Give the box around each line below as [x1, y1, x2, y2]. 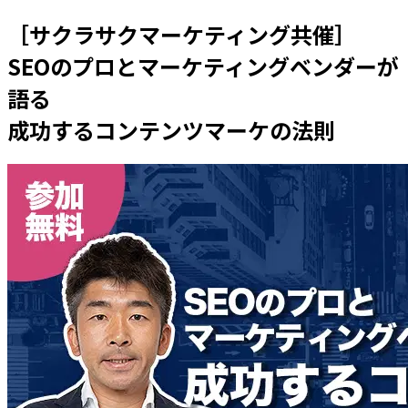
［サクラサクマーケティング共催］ [7, 17, 356, 50]
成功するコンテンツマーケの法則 [7, 113, 335, 146]
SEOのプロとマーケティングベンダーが [7, 49, 399, 82]
